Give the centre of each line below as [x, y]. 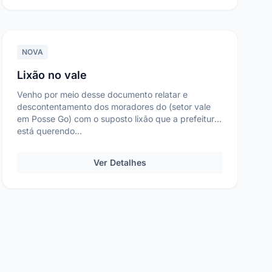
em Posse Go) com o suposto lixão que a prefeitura [118, 119]
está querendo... [49, 131]
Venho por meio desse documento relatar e [102, 94]
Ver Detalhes [120, 162]
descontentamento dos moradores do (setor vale [114, 107]
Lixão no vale [52, 75]
